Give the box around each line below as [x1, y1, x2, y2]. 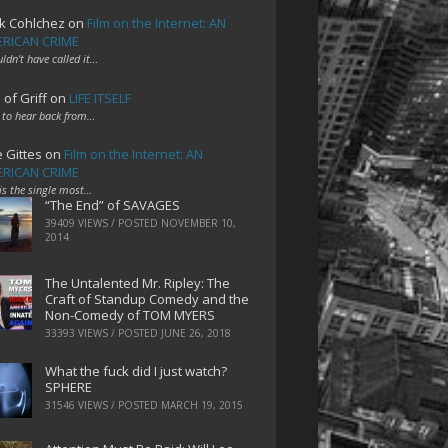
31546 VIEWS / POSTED [44, 397, 161, 412]
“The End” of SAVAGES [44, 196, 180, 215]
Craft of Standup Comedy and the [44, 290, 249, 309]
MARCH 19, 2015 [160, 397, 243, 412]
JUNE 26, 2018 [160, 326, 231, 341]
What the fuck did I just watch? [44, 361, 227, 380]
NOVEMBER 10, [160, 216, 236, 231]
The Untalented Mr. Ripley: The [44, 274, 230, 293]
